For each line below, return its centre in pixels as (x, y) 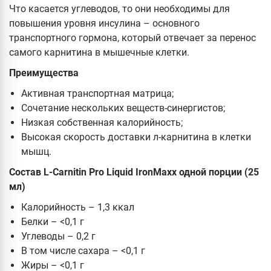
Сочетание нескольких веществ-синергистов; (123, 108)
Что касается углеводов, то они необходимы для (119, 9)
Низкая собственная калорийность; (102, 123)
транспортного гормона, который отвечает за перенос (132, 38)
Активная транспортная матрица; (97, 94)
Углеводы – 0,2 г (60, 237)
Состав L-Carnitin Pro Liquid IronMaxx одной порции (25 (134, 172)
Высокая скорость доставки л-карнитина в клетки (136, 137)
